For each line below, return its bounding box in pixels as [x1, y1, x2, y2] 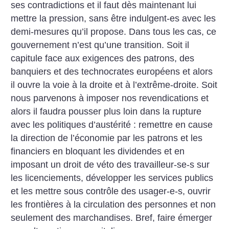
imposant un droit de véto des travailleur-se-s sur [11, 159, 210, 170]
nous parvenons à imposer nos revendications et [11, 93, 209, 104]
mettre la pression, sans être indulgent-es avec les [11, 13, 216, 24]
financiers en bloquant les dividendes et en [11, 146, 185, 157]
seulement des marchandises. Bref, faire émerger [11, 213, 213, 223]
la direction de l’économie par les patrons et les [11, 133, 203, 144]
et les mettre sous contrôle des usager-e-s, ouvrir [11, 186, 211, 197]
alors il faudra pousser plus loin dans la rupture [11, 106, 202, 117]
